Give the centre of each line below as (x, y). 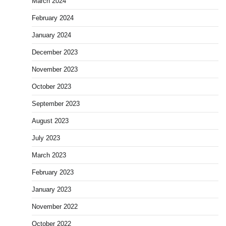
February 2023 (53, 173)
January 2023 (51, 190)
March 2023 (49, 155)
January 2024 (51, 35)
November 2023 (55, 70)
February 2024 (53, 18)
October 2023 (51, 87)
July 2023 (46, 138)
